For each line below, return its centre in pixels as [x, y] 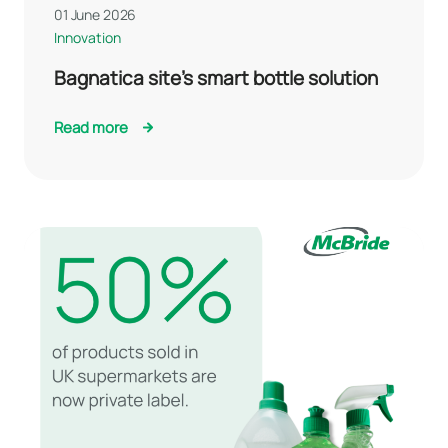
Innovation [87, 37]
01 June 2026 [95, 14]
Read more [91, 127]
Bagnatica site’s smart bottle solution [216, 78]
